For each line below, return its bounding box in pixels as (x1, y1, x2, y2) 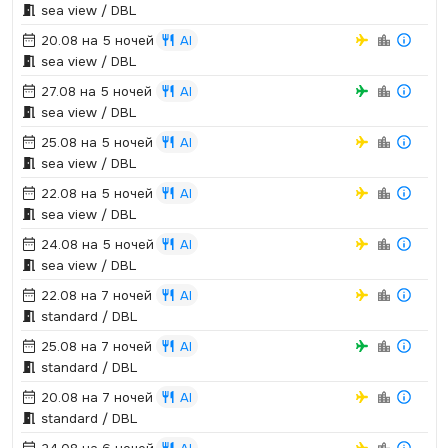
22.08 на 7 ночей (36, 287, 152, 304)
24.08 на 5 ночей (36, 236, 154, 253)
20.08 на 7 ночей (36, 389, 153, 406)
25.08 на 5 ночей (36, 134, 153, 151)
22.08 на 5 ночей (36, 185, 153, 202)
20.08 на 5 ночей (36, 32, 154, 49)
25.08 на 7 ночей (36, 338, 152, 355)
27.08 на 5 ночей (36, 83, 152, 100)
